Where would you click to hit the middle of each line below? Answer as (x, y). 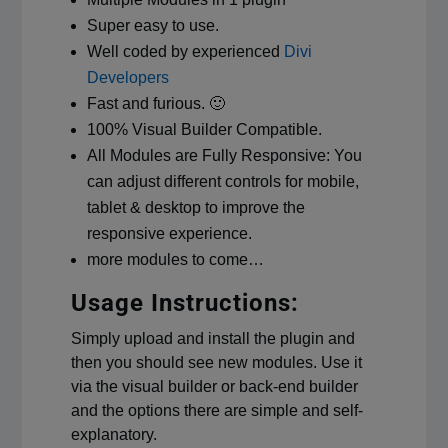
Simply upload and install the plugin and (212, 338)
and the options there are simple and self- (216, 410)
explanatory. (113, 434)
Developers (127, 77)
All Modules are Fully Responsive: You (224, 155)
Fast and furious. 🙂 (155, 103)
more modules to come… (175, 259)
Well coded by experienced (185, 51)
